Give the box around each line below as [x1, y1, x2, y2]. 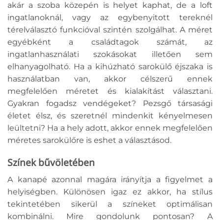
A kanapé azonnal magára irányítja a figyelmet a [7, 174, 213, 184]
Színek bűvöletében [7, 155, 95, 169]
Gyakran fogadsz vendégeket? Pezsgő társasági [7, 99, 213, 109]
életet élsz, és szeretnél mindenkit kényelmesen [7, 111, 213, 121]
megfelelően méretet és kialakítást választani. [7, 86, 213, 96]
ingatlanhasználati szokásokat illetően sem [7, 50, 213, 59]
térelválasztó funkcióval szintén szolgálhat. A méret [7, 25, 213, 35]
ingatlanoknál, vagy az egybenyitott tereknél [7, 13, 213, 23]
